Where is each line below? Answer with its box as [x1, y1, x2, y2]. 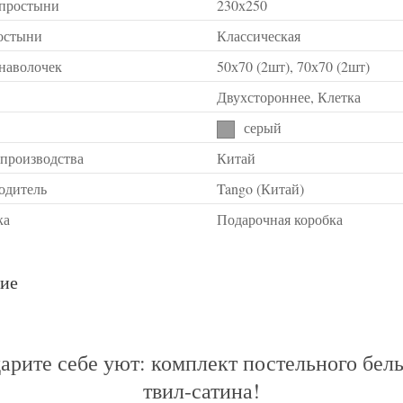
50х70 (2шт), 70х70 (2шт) [217, 56, 370, 76]
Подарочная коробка [217, 209, 343, 228]
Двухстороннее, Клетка [217, 86, 361, 106]
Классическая [217, 25, 300, 45]
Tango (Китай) [217, 178, 304, 198]
